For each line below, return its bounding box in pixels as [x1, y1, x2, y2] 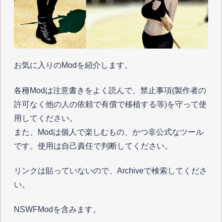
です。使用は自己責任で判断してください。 [14, 141, 173, 150]
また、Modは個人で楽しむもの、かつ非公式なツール [14, 127, 204, 136]
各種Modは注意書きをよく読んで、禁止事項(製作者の [14, 86, 207, 95]
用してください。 [14, 113, 78, 122]
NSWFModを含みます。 [14, 205, 101, 214]
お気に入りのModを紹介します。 [14, 61, 133, 70]
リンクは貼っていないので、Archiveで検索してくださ [14, 166, 208, 175]
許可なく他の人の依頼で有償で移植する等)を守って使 [14, 100, 207, 109]
